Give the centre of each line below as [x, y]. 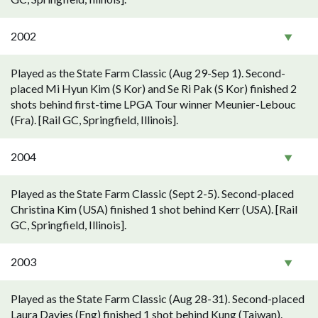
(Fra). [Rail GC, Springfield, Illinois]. [94, 120]
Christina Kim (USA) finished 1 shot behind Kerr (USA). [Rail [154, 209]
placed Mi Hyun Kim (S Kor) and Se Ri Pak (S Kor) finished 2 [154, 88]
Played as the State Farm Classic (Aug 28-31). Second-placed [158, 298]
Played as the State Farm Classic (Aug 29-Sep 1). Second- [148, 73]
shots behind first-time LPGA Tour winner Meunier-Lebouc [153, 104]
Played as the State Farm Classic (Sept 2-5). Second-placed [152, 193]
